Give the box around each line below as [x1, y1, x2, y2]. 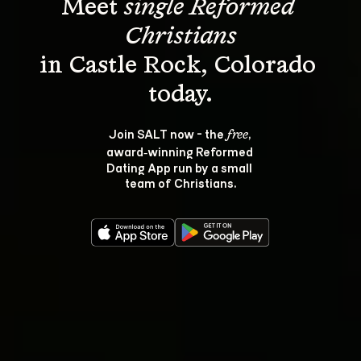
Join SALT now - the [108, 126, 226, 141]
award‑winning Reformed [106, 143, 255, 159]
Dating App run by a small [106, 160, 255, 175]
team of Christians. [125, 175, 236, 190]
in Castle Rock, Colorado [39, 54, 322, 78]
